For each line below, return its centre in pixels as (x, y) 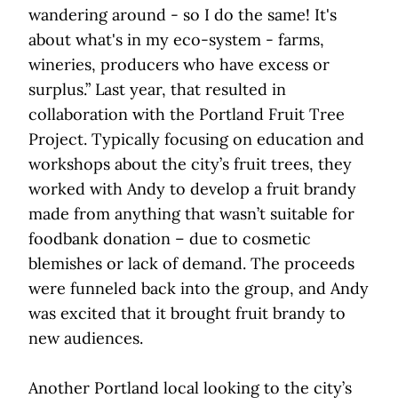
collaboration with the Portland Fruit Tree (187, 115)
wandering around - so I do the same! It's (183, 15)
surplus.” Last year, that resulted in (157, 90)
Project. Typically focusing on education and (196, 139)
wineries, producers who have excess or (179, 65)
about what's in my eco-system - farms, (176, 40)
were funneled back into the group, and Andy (199, 289)
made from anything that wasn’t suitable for (191, 214)
